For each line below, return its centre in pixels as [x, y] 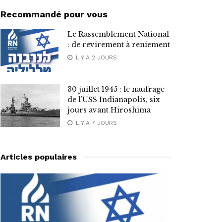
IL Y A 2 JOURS [95, 58]
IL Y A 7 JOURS [95, 123]
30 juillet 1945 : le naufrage [116, 89]
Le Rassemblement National [118, 34]
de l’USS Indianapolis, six [114, 100]
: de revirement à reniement [119, 45]
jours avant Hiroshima [109, 110]
